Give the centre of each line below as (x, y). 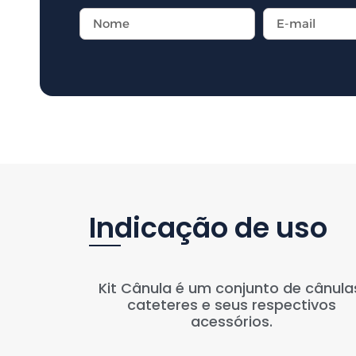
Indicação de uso (208, 227)
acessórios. (231, 321)
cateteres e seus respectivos (231, 304)
